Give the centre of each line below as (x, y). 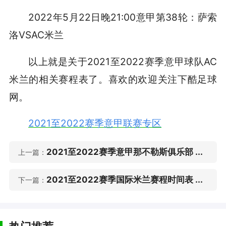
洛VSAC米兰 (36, 35)
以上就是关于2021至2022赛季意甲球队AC (123, 61)
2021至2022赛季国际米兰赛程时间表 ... (124, 180)
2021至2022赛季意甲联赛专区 (95, 123)
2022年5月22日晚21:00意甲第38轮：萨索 (123, 17)
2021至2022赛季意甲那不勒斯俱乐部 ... (124, 152)
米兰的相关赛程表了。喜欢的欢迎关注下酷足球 (113, 79)
